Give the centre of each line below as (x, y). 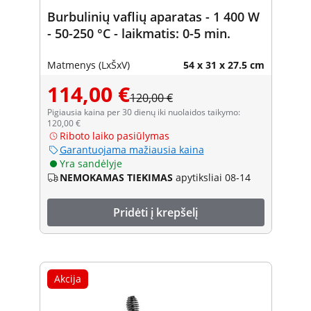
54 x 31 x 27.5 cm (224, 65)
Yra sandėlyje (91, 163)
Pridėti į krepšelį (155, 212)
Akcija (67, 278)
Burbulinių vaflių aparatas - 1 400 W (153, 16)
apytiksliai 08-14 (213, 177)
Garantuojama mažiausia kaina (132, 149)
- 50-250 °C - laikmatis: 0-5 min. (138, 33)
